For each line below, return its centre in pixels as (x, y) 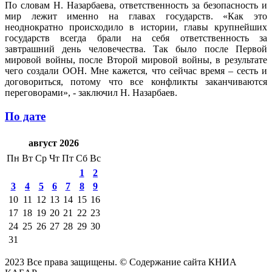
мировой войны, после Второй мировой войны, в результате (136, 59)
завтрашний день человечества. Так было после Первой (136, 49)
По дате (25, 116)
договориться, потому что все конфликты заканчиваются (136, 81)
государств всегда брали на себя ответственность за (136, 38)
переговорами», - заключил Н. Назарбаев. (91, 92)
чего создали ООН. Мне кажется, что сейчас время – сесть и (136, 70)
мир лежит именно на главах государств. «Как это (136, 16)
